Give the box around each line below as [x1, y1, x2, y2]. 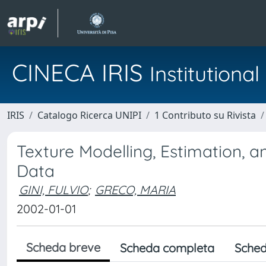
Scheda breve [26, 240, 100, 255]
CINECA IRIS [12, 58, 150, 87]
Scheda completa [120, 240, 214, 255]
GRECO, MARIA [95, 182, 176, 197]
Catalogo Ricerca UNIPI [37, 109, 141, 122]
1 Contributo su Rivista [154, 109, 256, 122]
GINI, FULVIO [19, 182, 88, 197]
